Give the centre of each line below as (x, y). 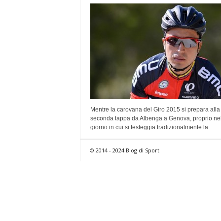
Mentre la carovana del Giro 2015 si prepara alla (155, 109)
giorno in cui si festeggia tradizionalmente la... (151, 127)
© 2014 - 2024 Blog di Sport (124, 150)
